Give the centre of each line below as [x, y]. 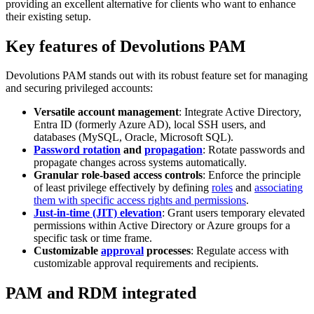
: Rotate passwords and [254, 150]
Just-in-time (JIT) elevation [98, 213]
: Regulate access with [240, 251]
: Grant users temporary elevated [233, 213]
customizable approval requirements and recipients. [146, 264]
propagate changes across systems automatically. [140, 163]
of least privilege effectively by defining [123, 188]
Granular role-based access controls [118, 175]
